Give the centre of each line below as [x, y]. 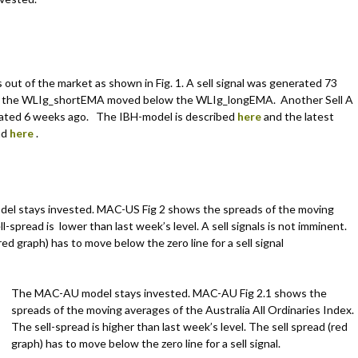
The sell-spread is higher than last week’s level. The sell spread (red [179, 326]
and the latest [298, 117]
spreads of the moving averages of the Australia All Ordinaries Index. [183, 309]
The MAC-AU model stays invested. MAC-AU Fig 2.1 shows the [169, 292]
